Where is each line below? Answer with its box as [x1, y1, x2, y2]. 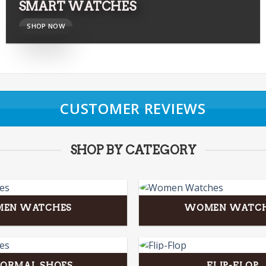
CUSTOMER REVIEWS [60, 99, 206, 118]
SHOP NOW [27, 21, 65, 30]
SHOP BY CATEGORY [69, 143, 197, 157]
